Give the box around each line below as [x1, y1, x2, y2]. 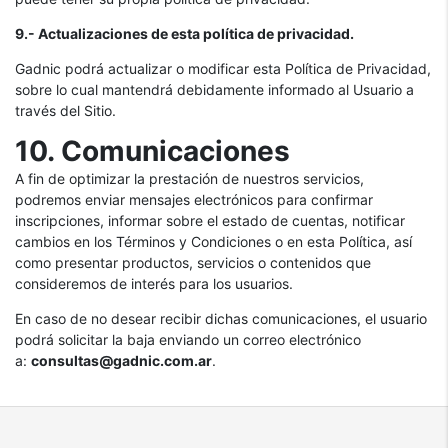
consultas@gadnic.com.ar [31, 352, 212, 369]
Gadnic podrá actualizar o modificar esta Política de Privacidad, [15, 60, 431, 77]
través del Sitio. [15, 102, 116, 119]
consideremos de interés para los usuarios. [15, 275, 293, 292]
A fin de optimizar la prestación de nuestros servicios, [15, 170, 364, 187]
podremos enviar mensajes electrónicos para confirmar [15, 191, 373, 208]
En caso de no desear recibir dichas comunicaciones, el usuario [15, 310, 427, 327]
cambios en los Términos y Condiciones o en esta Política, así [15, 233, 412, 250]
